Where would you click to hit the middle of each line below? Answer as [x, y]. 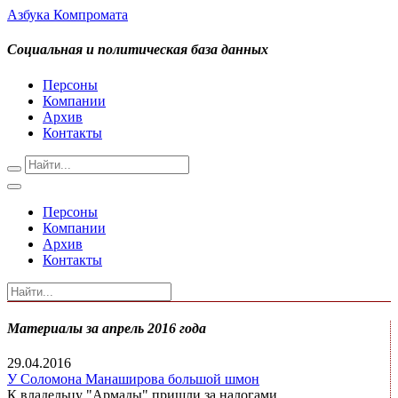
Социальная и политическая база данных [138, 50]
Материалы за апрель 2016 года [107, 328]
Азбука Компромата [68, 15]
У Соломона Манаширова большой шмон [133, 379]
